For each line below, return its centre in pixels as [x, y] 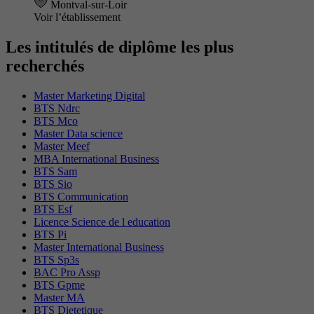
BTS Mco [56, 121]
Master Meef [62, 146]
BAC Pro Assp [67, 272]
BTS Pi [50, 234]
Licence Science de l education [102, 221]
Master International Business [99, 247]
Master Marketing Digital [89, 95]
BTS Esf [53, 209]
